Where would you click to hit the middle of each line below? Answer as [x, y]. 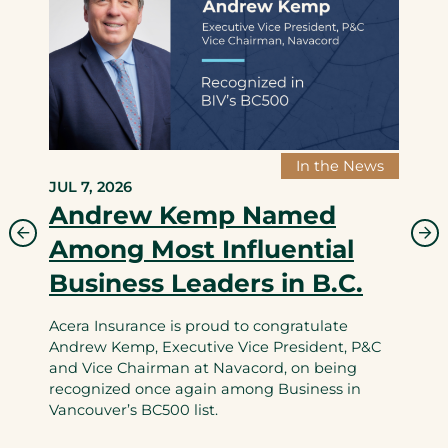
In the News [340, 166]
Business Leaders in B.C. [206, 283]
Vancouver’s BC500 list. [133, 410]
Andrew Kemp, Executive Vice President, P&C [215, 347]
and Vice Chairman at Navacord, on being [203, 368]
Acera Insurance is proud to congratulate [198, 326]
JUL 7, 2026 [90, 187]
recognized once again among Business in [205, 389]
